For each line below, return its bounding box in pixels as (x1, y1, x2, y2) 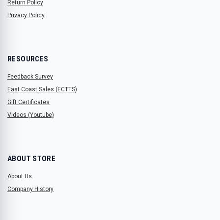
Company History (7, 185, 54, 192)
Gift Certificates (7, 98, 50, 106)
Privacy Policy (7, 11, 45, 19)
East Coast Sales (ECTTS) (7, 85, 77, 93)
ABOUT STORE (7, 154, 56, 163)
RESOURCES (7, 54, 49, 63)
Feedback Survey (7, 73, 53, 80)
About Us (7, 172, 32, 180)
